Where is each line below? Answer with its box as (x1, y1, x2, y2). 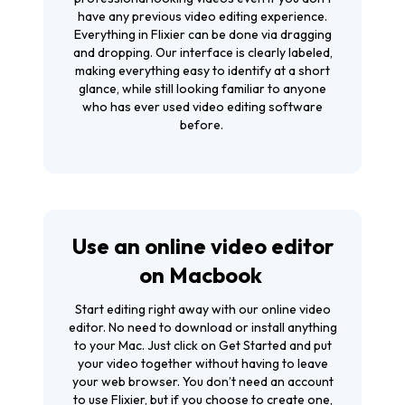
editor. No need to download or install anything (68, 318, 337, 335)
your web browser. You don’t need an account (71, 372, 334, 390)
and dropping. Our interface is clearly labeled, (72, 43, 333, 61)
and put (288, 336, 332, 353)
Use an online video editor (71, 231, 334, 259)
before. (179, 116, 226, 133)
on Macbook (138, 260, 267, 288)
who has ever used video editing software (82, 98, 323, 115)
